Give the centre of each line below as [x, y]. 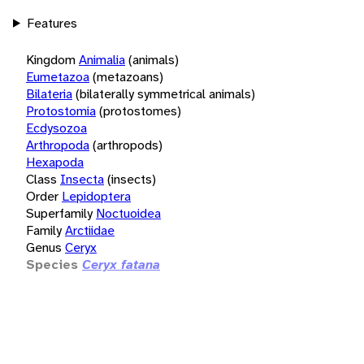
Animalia [102, 59]
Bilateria [49, 93]
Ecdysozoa [56, 128]
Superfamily [59, 213]
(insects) [132, 179]
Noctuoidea [128, 213]
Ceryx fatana [121, 264]
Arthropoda [58, 145]
